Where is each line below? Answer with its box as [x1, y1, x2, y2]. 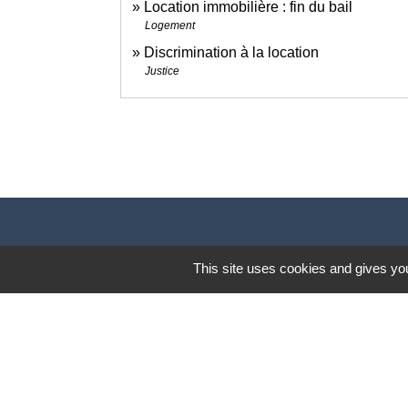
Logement [145, 18, 195, 32]
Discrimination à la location [144, 44, 319, 60]
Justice [145, 64, 179, 77]
